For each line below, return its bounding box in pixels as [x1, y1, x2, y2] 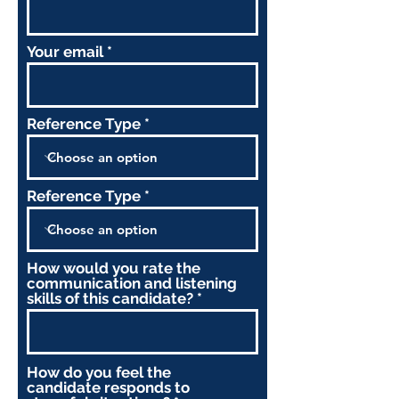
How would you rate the [27, 259, 200, 277]
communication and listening [27, 274, 237, 292]
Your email [27, 43, 103, 61]
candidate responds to [27, 379, 190, 396]
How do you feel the [27, 363, 171, 381]
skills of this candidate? [27, 289, 197, 307]
